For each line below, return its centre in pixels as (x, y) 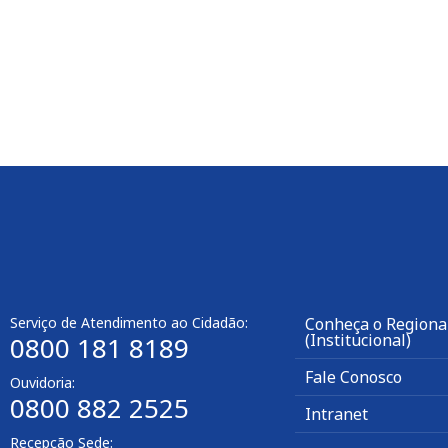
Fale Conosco (353, 376)
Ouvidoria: (42, 382)
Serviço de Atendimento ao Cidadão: (129, 322)
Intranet (336, 413)
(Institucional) (358, 339)
